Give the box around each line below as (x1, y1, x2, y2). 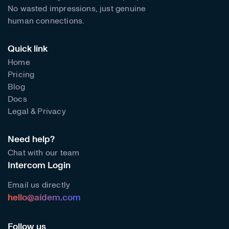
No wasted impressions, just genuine (8, 4, 146, 13)
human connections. (8, 16, 84, 25)
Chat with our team (8, 148, 80, 157)
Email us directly (8, 180, 71, 189)
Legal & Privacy (8, 107, 66, 116)
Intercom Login (8, 161, 71, 170)
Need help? (8, 134, 55, 144)
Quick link (8, 44, 48, 54)
